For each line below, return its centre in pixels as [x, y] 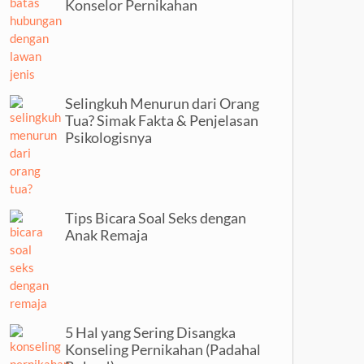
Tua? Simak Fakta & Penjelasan [161, 120]
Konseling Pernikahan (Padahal [162, 349]
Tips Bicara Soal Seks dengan [155, 218]
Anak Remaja [106, 235]
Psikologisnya [108, 137]
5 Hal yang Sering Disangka [150, 332]
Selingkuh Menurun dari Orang [162, 103]
